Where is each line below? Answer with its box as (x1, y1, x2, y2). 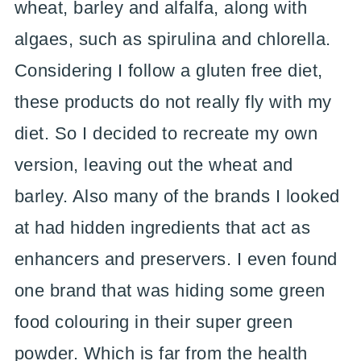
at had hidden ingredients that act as (14, 217, 311, 238)
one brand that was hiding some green (14, 280, 326, 301)
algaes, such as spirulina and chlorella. (14, 28, 331, 49)
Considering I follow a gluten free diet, (14, 60, 323, 81)
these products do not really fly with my (14, 91, 332, 112)
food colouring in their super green (14, 311, 293, 332)
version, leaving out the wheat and (14, 154, 293, 175)
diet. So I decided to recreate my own (14, 122, 318, 143)
